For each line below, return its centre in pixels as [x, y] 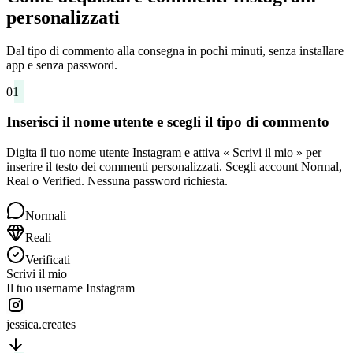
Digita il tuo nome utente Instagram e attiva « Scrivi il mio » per [164, 152]
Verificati [48, 260]
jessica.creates [60, 307]
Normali [46, 216]
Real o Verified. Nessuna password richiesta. [117, 181]
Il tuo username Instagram [71, 288]
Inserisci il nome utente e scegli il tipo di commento [168, 122]
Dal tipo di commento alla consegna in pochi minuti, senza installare [175, 50]
